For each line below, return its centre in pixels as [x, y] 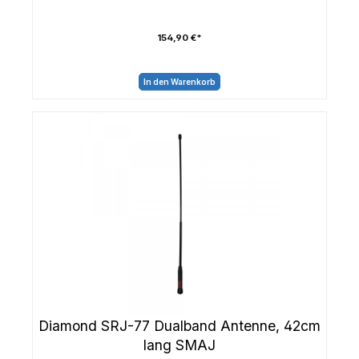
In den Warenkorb [179, 82]
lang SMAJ [179, 345]
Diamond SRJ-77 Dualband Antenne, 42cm [179, 325]
